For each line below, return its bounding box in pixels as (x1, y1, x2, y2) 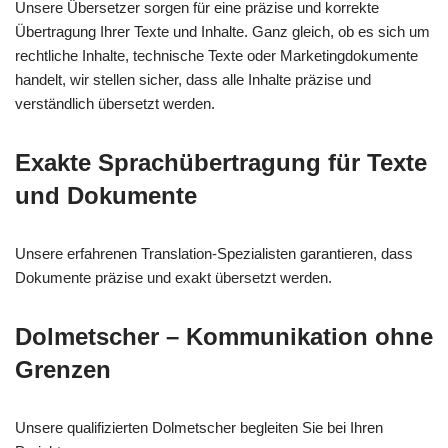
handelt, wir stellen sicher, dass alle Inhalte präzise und (15, 71, 371, 89)
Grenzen (15, 356, 111, 384)
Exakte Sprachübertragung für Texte (15, 149, 427, 177)
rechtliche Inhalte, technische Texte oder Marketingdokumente (15, 47, 418, 65)
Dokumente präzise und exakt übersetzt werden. (15, 269, 332, 287)
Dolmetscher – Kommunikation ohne (15, 323, 433, 351)
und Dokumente (15, 182, 197, 210)
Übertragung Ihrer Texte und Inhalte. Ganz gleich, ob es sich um (15, 23, 430, 41)
